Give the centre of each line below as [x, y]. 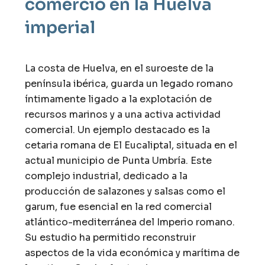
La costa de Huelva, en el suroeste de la [119, 68]
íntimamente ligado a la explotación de [119, 99]
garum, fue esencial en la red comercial [119, 206]
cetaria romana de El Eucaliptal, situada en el [131, 145]
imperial [60, 27]
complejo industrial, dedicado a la [106, 176]
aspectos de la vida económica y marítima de [132, 253]
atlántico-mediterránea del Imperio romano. [130, 222]
